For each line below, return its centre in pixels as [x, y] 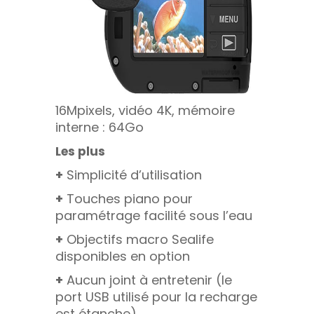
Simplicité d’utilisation [132, 175]
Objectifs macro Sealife [138, 239]
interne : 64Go [100, 127]
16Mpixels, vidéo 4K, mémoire [145, 110]
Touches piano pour [128, 198]
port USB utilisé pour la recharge [156, 296]
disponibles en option [123, 256]
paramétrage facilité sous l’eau [154, 215]
